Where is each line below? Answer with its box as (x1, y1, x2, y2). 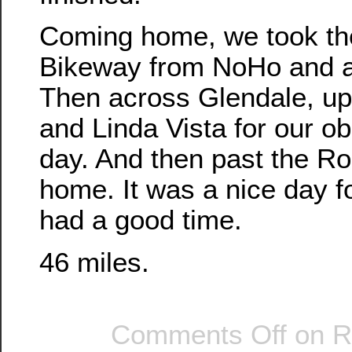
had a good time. (39, 204, 242, 236)
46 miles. (39, 246, 149, 277)
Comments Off (111, 319, 287, 350)
